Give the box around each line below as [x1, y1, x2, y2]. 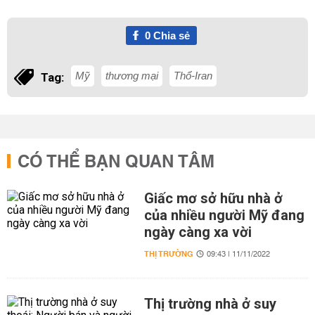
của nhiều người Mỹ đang [143, 207, 304, 224]
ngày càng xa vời [143, 224, 252, 240]
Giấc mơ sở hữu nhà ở [143, 190, 283, 207]
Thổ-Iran [174, 70, 212, 82]
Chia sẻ [150, 30, 190, 41]
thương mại [105, 70, 158, 82]
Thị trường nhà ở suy [143, 295, 276, 312]
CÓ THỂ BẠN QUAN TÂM [18, 147, 214, 178]
